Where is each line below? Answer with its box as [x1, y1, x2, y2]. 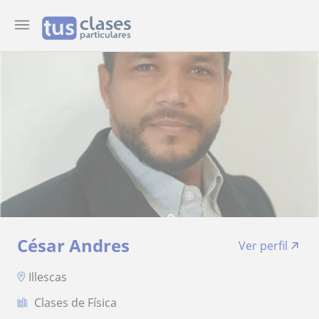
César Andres [17, 234, 130, 257]
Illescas [28, 268, 67, 285]
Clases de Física [34, 294, 117, 310]
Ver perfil [239, 238, 288, 253]
